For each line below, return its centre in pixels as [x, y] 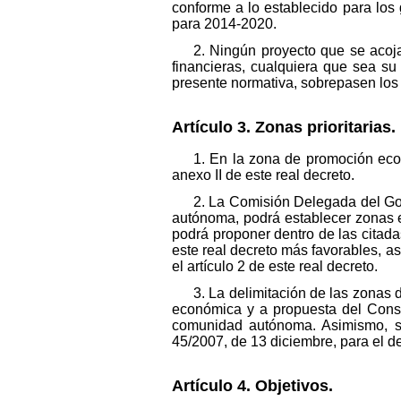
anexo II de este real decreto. [263, 175]
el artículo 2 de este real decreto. [275, 267]
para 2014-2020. [224, 23]
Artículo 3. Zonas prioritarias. [284, 127]
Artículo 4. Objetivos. [252, 386]
